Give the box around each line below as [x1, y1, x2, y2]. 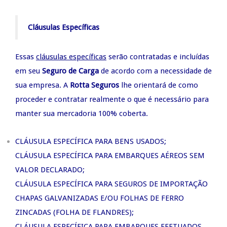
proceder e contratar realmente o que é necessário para [15, 94, 209, 104]
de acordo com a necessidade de [101, 66, 212, 75]
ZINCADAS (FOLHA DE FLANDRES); [15, 207, 134, 217]
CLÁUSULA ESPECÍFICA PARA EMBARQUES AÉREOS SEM [15, 150, 205, 160]
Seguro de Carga [42, 66, 101, 75]
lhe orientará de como [119, 80, 198, 90]
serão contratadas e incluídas [106, 52, 209, 61]
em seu [15, 66, 42, 75]
